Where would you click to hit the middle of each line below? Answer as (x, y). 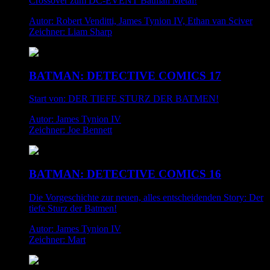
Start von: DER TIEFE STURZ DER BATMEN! (124, 99)
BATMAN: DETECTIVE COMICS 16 (125, 174)
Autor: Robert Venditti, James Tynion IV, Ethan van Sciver (141, 21)
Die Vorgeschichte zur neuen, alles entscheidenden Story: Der (146, 197)
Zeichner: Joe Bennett (71, 130)
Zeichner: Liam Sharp (71, 32)
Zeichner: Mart (57, 239)
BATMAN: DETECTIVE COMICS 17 (125, 75)
